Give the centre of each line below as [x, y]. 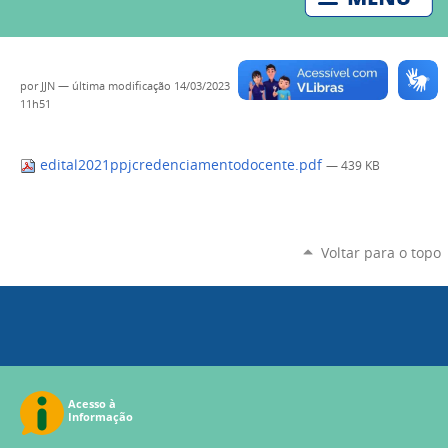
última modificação [121, 86]
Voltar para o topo [380, 252]
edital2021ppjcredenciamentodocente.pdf [181, 165]
